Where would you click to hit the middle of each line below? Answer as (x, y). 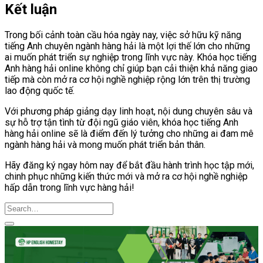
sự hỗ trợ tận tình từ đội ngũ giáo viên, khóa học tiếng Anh (122, 123)
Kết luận (31, 10)
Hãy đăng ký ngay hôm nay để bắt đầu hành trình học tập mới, (129, 166)
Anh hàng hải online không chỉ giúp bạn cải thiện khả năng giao (131, 69)
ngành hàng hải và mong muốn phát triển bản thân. (105, 145)
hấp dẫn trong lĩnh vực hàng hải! (70, 188)
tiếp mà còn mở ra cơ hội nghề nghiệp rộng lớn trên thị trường (127, 80)
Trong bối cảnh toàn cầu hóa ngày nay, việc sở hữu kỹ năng (123, 35)
